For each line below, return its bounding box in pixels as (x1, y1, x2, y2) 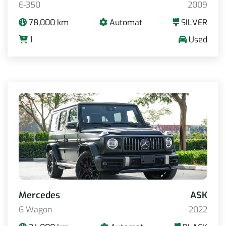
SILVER (179, 17, 207, 28)
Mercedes (19, 189, 60, 201)
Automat (107, 17, 142, 28)
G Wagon (19, 204, 52, 215)
